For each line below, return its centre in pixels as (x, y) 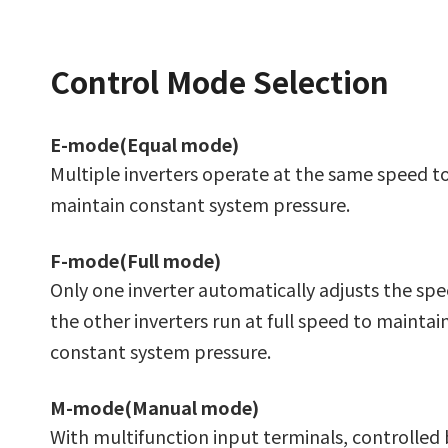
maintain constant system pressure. (200, 204)
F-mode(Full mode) (135, 260)
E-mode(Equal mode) (144, 144)
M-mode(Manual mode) (154, 407)
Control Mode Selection (219, 81)
